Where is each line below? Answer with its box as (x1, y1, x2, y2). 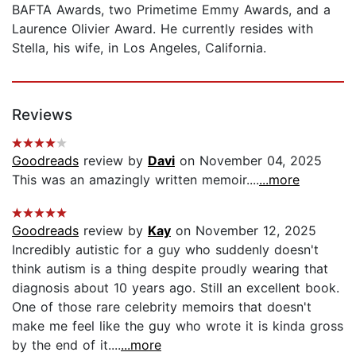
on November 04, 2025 (175, 153, 322, 169)
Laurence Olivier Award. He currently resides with (12, 21, 313, 37)
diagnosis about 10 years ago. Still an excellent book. (12, 280, 339, 296)
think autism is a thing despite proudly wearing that (12, 261, 328, 277)
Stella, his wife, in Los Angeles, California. (12, 40, 266, 56)
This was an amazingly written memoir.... (12, 172, 259, 188)
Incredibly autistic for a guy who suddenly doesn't (12, 242, 319, 258)
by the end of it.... (12, 337, 121, 354)
